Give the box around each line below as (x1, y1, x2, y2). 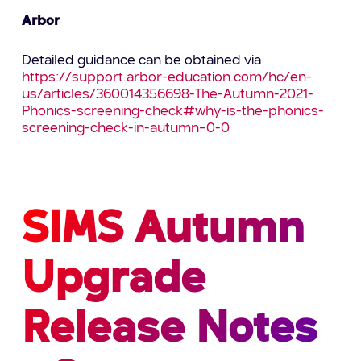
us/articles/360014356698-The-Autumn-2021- (22, 88, 314, 102)
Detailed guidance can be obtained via (22, 54, 262, 68)
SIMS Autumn (21, 209, 305, 253)
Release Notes (21, 309, 317, 353)
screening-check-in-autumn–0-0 (22, 122, 230, 136)
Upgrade (21, 259, 205, 303)
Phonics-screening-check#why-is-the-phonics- (22, 105, 325, 119)
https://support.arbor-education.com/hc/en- (22, 71, 313, 85)
